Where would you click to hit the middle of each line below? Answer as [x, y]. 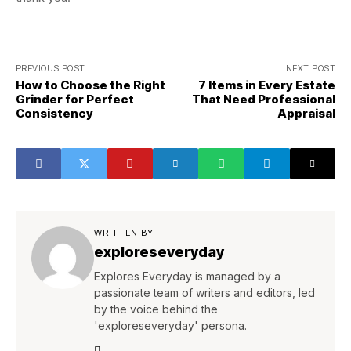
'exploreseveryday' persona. [170, 326]
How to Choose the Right [90, 85]
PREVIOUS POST [51, 68]
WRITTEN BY [124, 233]
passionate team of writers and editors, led [204, 293]
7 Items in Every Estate [267, 85]
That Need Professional [264, 99]
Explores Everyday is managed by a [187, 276]
